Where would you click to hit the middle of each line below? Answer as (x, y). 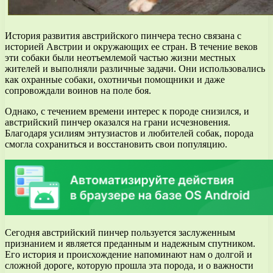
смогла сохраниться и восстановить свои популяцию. (116, 144)
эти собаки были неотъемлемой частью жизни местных (120, 58)
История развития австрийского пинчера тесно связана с (123, 36)
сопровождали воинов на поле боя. (78, 91)
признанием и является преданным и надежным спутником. (130, 244)
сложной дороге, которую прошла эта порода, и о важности (129, 266)
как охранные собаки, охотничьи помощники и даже (115, 80)
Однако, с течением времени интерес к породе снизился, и (127, 112)
